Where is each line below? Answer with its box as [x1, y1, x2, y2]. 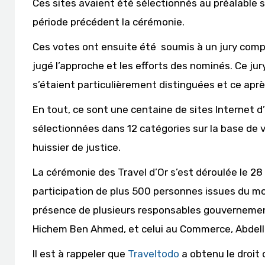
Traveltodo [128, 248, 179, 260]
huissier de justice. [33, 141, 121, 153]
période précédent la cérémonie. [33, 16, 185, 28]
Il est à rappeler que [33, 248, 128, 260]
